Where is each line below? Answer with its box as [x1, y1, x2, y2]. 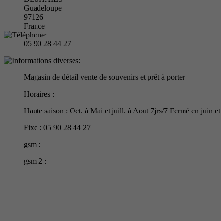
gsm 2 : [24, 156, 46, 165]
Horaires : [24, 89, 54, 98]
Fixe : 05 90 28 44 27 [24, 123, 91, 132]
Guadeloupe [24, 3, 62, 12]
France [24, 21, 45, 30]
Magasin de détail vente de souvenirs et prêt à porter [24, 73, 185, 81]
